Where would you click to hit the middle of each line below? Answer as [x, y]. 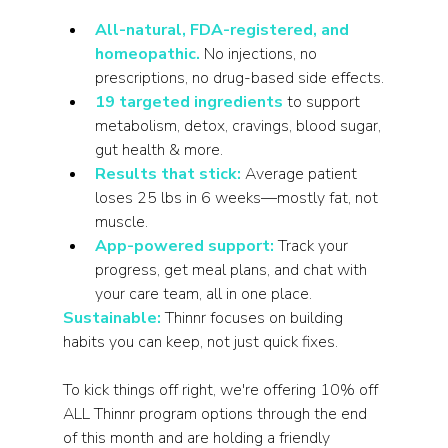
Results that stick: [167, 174]
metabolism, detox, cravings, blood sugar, [239, 126]
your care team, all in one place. [203, 294]
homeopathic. [147, 54]
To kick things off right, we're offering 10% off [222, 390]
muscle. [121, 222]
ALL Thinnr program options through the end [216, 414]
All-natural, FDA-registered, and [223, 30]
